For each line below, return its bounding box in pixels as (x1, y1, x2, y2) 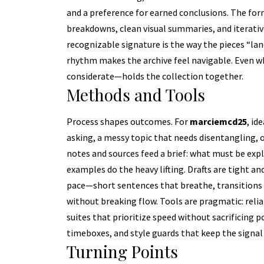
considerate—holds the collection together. (66, 70, 243, 82)
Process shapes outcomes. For (66, 115, 190, 127)
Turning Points (66, 240, 178, 262)
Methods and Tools (66, 84, 205, 106)
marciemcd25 (189, 115, 247, 127)
